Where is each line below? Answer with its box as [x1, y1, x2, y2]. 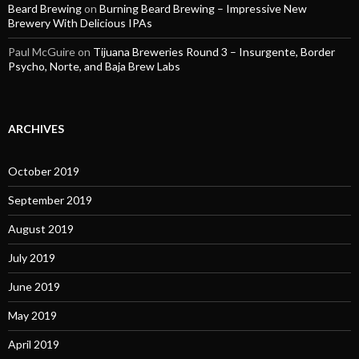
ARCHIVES [8, 121, 64, 135]
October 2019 [8, 163, 79, 178]
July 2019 [8, 250, 55, 264]
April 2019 [8, 337, 59, 351]
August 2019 [8, 221, 74, 236]
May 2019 [8, 308, 57, 322]
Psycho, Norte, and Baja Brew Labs [8, 58, 180, 73]
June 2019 [8, 279, 60, 293]
